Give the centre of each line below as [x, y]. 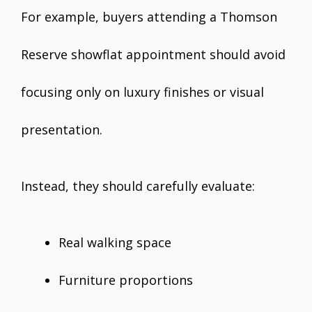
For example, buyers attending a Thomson [149, 17]
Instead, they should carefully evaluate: [138, 186]
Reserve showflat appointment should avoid [153, 55]
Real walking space [115, 243]
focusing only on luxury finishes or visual [142, 92]
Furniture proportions [126, 280]
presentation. [62, 130]
